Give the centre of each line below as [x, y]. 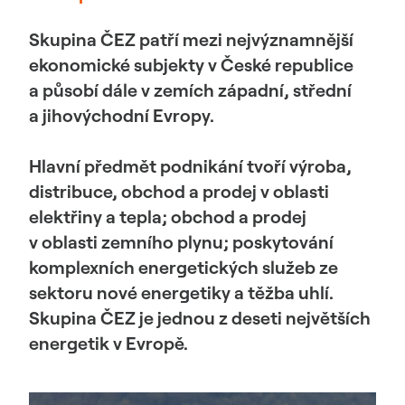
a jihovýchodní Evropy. [122, 115]
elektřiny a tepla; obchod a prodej [168, 217]
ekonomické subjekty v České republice [191, 65]
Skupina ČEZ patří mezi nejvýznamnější [191, 39]
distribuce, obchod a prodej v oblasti [179, 191]
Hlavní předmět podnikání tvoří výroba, [190, 166]
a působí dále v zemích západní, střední [190, 90]
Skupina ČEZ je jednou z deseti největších [200, 318]
